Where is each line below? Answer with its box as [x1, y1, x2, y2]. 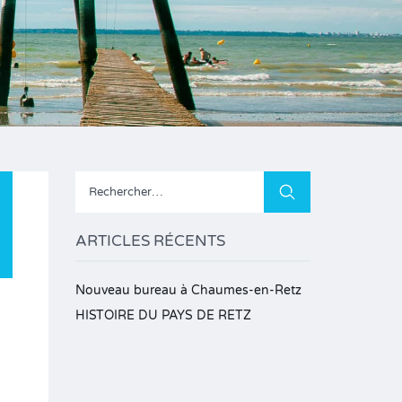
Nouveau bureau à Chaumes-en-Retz [74, 283, 301, 298]
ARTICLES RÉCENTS [74, 232, 225, 250]
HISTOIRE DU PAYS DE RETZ [74, 308, 251, 323]
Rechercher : [263, 174, 339, 189]
